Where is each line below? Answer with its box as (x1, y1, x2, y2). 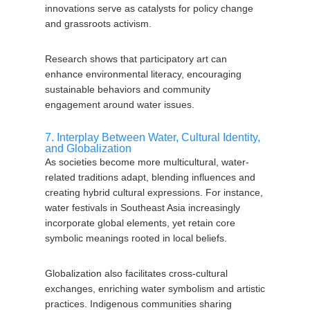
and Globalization (44, 143, 131, 154)
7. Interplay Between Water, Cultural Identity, (44, 131, 260, 143)
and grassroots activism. (44, 18, 152, 29)
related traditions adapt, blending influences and (44, 172, 255, 183)
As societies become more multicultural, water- (44, 156, 249, 167)
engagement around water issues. (44, 99, 194, 110)
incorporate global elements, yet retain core (44, 217, 235, 228)
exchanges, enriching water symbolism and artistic (44, 283, 265, 294)
